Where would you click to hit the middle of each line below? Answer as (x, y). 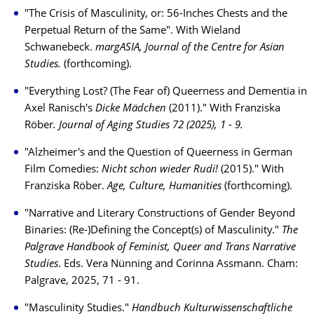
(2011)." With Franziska (223, 109)
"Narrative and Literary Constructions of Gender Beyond (160, 214)
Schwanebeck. (60, 48)
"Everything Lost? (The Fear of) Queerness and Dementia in (166, 92)
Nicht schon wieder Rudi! (160, 170)
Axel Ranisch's (60, 109)
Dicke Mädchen (131, 109)
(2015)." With (251, 170)
